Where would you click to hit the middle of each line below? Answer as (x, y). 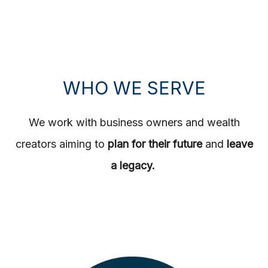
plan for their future (155, 144)
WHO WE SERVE (134, 88)
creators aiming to (61, 144)
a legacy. (134, 165)
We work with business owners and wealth (134, 122)
